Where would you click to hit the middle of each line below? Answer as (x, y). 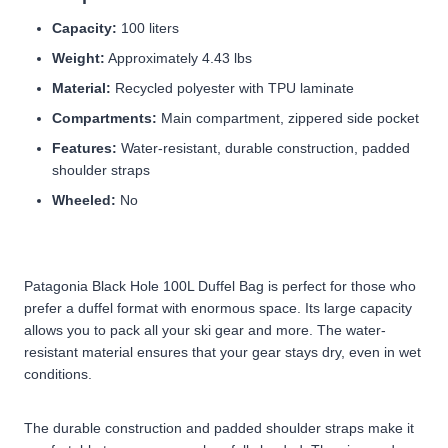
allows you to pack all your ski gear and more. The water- (205, 329)
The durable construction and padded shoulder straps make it (219, 427)
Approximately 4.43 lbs (178, 57)
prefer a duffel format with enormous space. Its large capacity (218, 307)
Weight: (78, 57)
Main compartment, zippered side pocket (288, 117)
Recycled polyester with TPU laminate (232, 87)
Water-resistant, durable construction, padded (263, 147)
